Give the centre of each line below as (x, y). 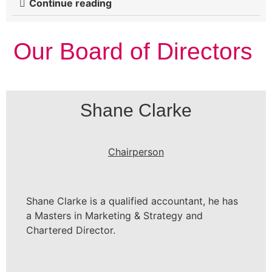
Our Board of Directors (136, 52)
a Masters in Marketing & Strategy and (114, 216)
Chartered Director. (71, 230)
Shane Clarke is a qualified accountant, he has (132, 201)
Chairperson (136, 151)
